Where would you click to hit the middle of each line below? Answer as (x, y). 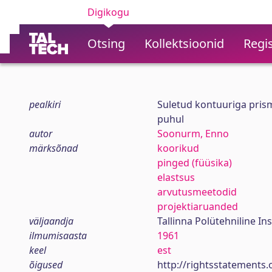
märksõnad (53, 148)
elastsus (176, 177)
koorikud (178, 148)
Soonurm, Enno (193, 134)
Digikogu (108, 12)
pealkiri (45, 104)
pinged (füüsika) (194, 163)
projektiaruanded (197, 206)
